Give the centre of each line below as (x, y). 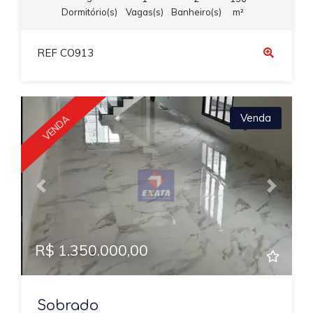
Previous (61, 192)
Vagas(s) (144, 12)
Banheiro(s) (196, 12)
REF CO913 (65, 53)
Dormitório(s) (89, 12)
